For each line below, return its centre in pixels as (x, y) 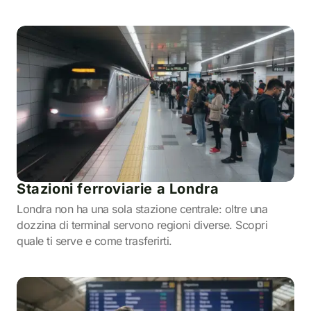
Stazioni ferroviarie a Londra (118, 189)
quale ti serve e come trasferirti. (94, 241)
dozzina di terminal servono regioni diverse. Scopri (142, 225)
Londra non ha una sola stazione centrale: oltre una (142, 209)
